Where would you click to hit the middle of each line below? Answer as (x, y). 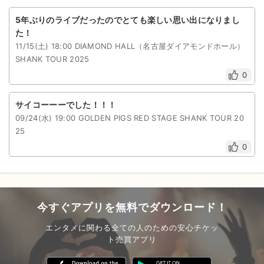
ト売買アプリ (132, 239)
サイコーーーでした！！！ (66, 105)
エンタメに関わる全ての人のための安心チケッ (132, 227)
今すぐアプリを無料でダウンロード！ (132, 207)
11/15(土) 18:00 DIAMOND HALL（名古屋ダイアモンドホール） (130, 46)
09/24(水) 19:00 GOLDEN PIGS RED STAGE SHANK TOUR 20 (130, 118)
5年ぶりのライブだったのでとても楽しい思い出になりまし (128, 20)
